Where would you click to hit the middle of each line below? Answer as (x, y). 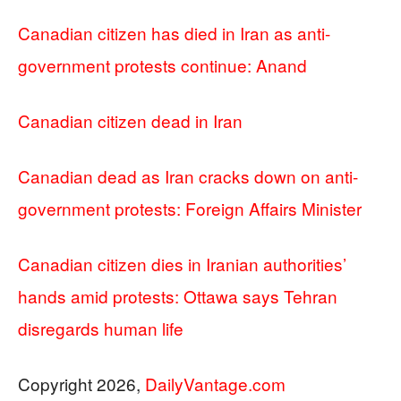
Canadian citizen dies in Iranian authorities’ (182, 263)
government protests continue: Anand (162, 64)
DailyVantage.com (215, 383)
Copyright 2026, (81, 383)
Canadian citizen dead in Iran (130, 120)
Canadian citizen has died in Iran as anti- (174, 32)
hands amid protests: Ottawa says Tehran (178, 295)
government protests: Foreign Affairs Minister (190, 208)
